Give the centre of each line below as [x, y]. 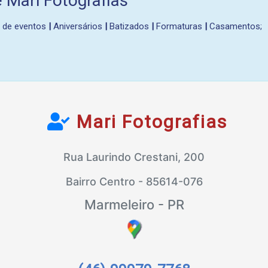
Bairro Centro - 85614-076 [134, 182]
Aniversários [78, 26]
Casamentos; [234, 26]
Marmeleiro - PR [134, 205]
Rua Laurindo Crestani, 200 [134, 157]
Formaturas [179, 26]
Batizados [129, 26]
